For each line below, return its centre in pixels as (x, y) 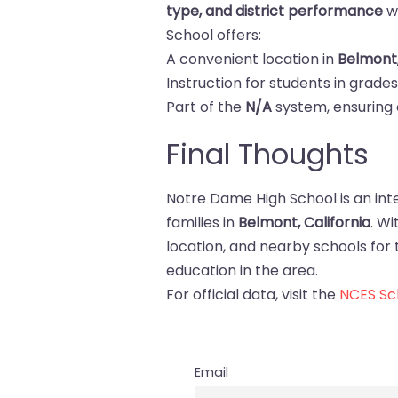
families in (203, 223)
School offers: (214, 35)
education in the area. (243, 271)
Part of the (206, 107)
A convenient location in (252, 59)
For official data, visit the (253, 295)
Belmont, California (305, 223)
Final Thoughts (268, 154)
